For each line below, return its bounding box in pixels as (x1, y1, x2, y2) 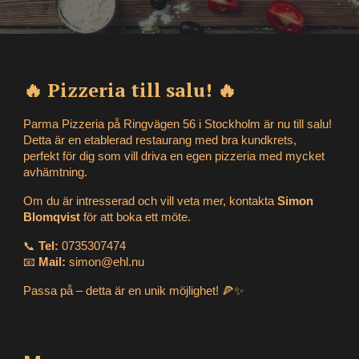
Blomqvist (23, 211, 81, 224)
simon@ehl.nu (66, 256, 145, 268)
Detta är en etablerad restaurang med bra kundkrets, (23, 134, 297, 147)
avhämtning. (23, 166, 88, 179)
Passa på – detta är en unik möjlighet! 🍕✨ (23, 284, 244, 297)
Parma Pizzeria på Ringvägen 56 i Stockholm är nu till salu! (23, 118, 333, 131)
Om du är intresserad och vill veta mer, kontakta (23, 195, 278, 208)
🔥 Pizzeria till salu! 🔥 (23, 77, 237, 103)
